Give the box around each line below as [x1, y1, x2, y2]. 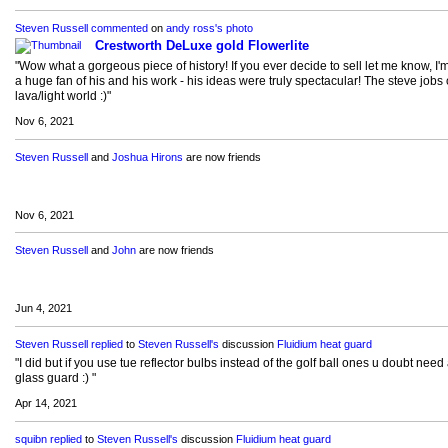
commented [90, 22, 148, 35]
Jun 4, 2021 [14, 301, 72, 314]
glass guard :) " [14, 370, 96, 385]
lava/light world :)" [14, 89, 111, 104]
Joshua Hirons [111, 151, 183, 164]
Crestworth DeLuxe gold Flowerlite [94, 38, 309, 54]
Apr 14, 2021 [14, 396, 77, 409]
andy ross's [165, 22, 223, 35]
